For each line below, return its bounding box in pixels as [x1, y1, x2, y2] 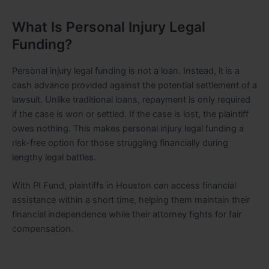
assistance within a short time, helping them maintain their [12, 195, 250, 206]
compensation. [12, 223, 73, 235]
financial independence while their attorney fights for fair [12, 209, 241, 220]
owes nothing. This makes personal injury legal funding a [12, 122, 244, 134]
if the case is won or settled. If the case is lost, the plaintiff [12, 108, 249, 119]
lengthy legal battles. [12, 151, 96, 163]
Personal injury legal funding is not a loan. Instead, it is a [12, 65, 240, 76]
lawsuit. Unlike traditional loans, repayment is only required [12, 94, 250, 105]
